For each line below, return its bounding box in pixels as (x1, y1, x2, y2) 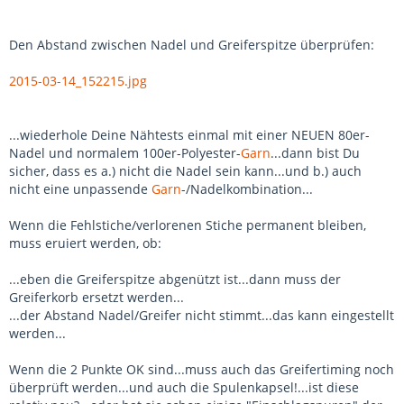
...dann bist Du (271, 144, 360, 161)
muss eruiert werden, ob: (9, 234, 161, 252)
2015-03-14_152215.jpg (9, 72, 147, 89)
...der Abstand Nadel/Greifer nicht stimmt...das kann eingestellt (9, 307, 394, 324)
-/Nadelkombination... (181, 180, 313, 197)
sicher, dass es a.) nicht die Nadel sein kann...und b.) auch (9, 162, 362, 179)
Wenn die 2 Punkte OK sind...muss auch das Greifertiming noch (9, 361, 394, 378)
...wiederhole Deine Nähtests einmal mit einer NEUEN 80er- (9, 126, 370, 143)
